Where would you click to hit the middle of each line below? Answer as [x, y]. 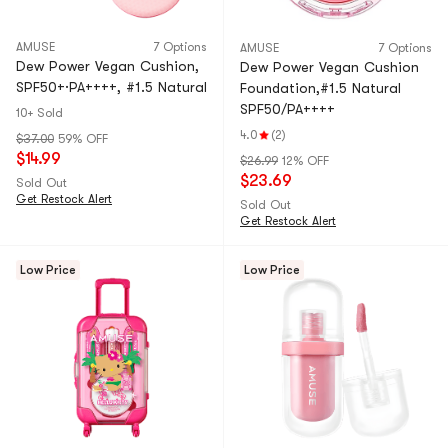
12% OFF [305, 161]
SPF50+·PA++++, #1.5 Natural [111, 87]
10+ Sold [39, 113]
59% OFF [83, 139]
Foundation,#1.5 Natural [320, 88]
